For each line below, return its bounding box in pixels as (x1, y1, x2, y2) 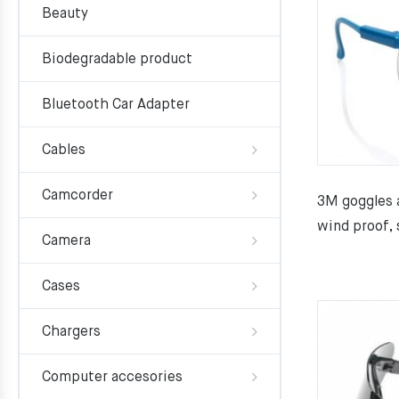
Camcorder (42, 189, 113, 203)
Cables (42, 143, 85, 158)
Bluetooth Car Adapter (42, 98, 190, 112)
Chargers (42, 325, 101, 339)
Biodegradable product (42, 53, 192, 67)
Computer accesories (42, 370, 183, 385)
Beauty (42, 7, 88, 21)
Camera (42, 234, 91, 248)
